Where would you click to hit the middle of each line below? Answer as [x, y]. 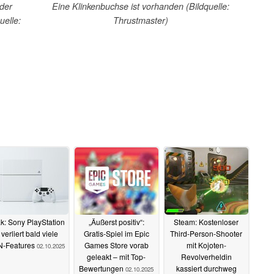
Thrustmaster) [141, 20]
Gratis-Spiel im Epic [116, 234]
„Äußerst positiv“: [116, 222]
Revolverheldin [206, 257]
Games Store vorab [116, 245]
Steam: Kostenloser [206, 222]
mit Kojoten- [206, 245]
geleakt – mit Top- [116, 257]
